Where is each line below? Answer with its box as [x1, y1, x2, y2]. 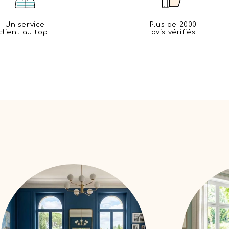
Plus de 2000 [149, 20, 197, 28]
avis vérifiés [151, 28, 196, 36]
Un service [5, 20, 45, 28]
